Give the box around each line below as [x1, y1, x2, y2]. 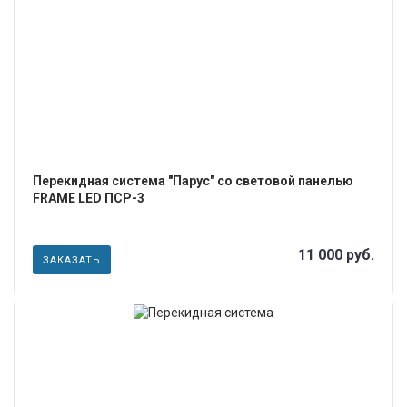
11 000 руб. [298, 245, 374, 263]
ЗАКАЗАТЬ [43, 253, 101, 266]
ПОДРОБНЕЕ [165, 14, 242, 29]
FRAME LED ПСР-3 [33, 190, 144, 205]
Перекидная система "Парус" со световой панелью [33, 173, 353, 188]
